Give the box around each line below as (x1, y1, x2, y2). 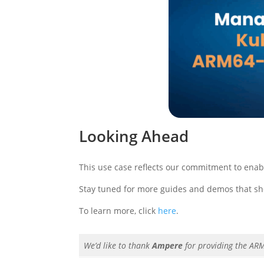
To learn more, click (79, 204, 159, 216)
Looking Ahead (79, 125, 189, 147)
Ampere (152, 239, 186, 251)
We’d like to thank (84, 239, 153, 251)
